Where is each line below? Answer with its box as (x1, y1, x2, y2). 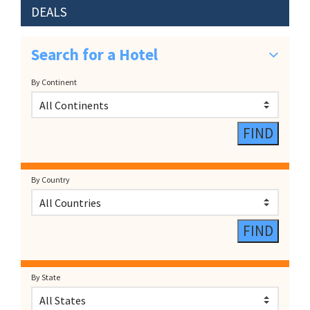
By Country (31, 174, 70, 185)
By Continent (31, 77, 77, 87)
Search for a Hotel (31, 44, 158, 64)
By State (31, 272, 60, 282)
